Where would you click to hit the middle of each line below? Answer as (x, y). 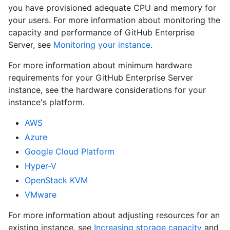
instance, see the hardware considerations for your (107, 90)
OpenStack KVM (56, 180)
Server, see (31, 45)
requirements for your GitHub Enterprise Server (101, 78)
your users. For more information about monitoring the (114, 20)
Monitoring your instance (102, 45)
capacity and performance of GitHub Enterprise (101, 33)
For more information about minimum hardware (100, 65)
